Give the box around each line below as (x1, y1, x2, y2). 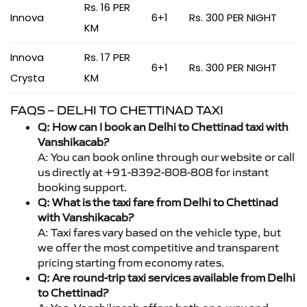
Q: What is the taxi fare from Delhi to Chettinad (38, 195, 278, 209)
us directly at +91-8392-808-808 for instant (38, 164, 269, 179)
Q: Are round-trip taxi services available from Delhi (38, 270, 295, 284)
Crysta (10, 70, 45, 85)
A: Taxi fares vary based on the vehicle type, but (38, 225, 281, 239)
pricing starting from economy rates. (38, 255, 225, 269)
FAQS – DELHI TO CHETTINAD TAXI (10, 102, 223, 118)
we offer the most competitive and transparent (38, 240, 279, 254)
